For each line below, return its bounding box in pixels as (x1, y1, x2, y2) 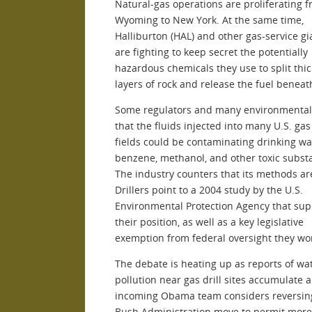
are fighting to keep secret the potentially (115, 45, 308, 58)
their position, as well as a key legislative (115, 214, 304, 228)
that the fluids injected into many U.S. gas (115, 118, 311, 132)
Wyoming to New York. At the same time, (115, 13, 304, 26)
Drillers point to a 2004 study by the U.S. (115, 182, 303, 196)
